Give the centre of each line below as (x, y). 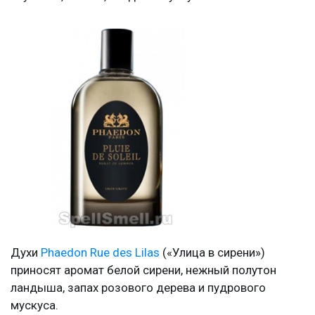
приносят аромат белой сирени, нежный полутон (143, 270)
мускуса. (34, 305)
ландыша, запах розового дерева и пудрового (138, 287)
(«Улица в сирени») (212, 252)
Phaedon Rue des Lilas (100, 252)
